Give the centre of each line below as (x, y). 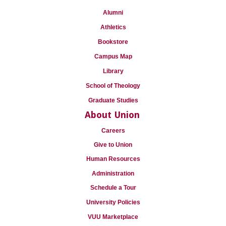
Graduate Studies (113, 100)
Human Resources (113, 159)
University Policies (113, 202)
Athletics (113, 27)
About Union (112, 115)
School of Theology (113, 86)
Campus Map (113, 56)
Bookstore (113, 42)
